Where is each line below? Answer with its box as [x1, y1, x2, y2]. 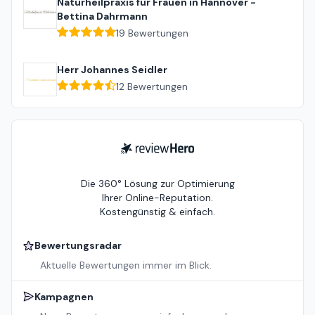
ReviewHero [120, 143, 174, 156]
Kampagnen [34, 290, 94, 304]
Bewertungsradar [34, 239, 122, 252]
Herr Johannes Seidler [57, 63, 167, 77]
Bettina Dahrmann [57, 10, 148, 23]
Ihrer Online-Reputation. [102, 191, 213, 205]
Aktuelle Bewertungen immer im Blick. [40, 259, 212, 272]
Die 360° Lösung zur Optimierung [80, 177, 235, 191]
